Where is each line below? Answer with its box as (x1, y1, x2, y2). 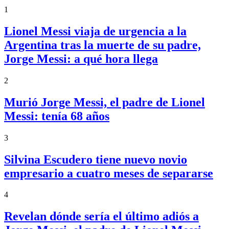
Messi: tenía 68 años (4, 109, 109, 123)
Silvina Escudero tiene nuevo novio (4, 152, 187, 166)
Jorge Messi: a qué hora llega (4, 52, 158, 65)
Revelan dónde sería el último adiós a (4, 210, 199, 223)
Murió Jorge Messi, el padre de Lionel (4, 95, 205, 109)
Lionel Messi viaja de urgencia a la (4, 24, 187, 38)
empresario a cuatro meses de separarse (4, 166, 213, 180)
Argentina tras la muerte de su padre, (4, 38, 201, 52)
